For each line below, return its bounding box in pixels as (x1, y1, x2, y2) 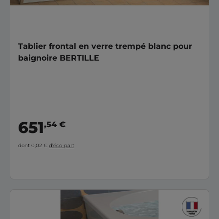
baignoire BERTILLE (18, 53, 99, 63)
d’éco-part (49, 142, 74, 149)
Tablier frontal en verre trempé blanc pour (18, 41, 192, 51)
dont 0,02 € (18, 142, 49, 149)
